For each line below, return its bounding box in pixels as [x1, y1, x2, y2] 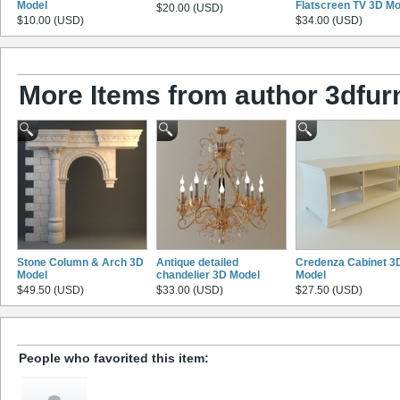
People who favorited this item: [19, 350, 209, 365]
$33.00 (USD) [156, 284, 223, 297]
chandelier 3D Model [156, 269, 260, 282]
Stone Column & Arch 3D [17, 256, 144, 270]
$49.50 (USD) [17, 284, 84, 297]
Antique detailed [156, 256, 238, 270]
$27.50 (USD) [296, 284, 362, 297]
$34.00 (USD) [296, 13, 362, 27]
